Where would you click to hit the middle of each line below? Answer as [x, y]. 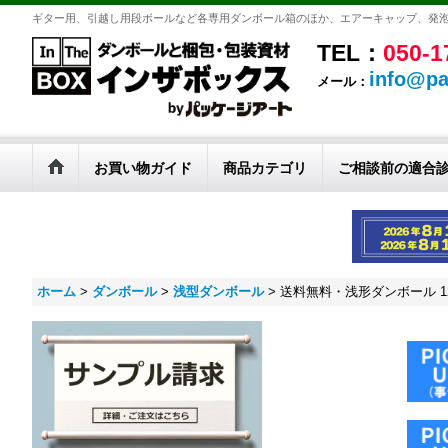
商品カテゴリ [265, 168]
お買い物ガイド [143, 168]
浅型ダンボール [218, 292]
